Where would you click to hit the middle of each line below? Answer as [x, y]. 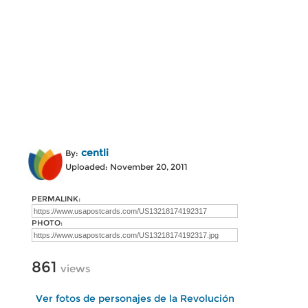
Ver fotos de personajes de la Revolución [135, 298]
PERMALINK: [56, 199]
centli [95, 153]
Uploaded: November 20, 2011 [126, 167]
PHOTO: [47, 223]
